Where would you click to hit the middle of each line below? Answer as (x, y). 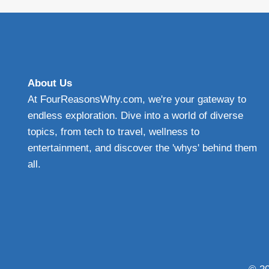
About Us (50, 83)
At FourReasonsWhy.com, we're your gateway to (137, 100)
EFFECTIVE (126, 23)
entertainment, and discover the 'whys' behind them (142, 148)
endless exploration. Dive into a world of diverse (135, 116)
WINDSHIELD (129, 48)
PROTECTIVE (130, 35)
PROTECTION (131, 61)
